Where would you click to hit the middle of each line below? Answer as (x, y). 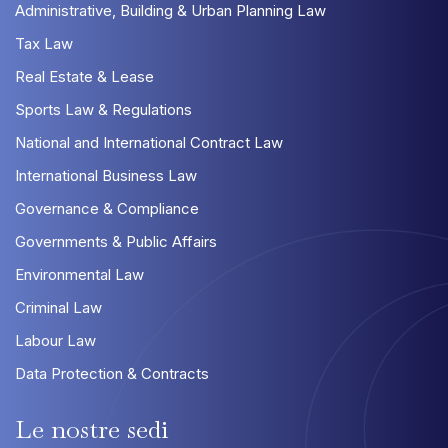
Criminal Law (58, 307)
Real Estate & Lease (84, 76)
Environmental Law (79, 274)
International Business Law (106, 175)
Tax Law (44, 43)
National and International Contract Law (149, 142)
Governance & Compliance (107, 208)
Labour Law (55, 340)
